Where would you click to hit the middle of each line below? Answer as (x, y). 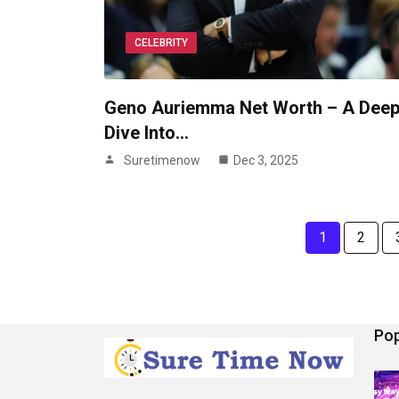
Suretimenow (162, 161)
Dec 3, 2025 (266, 161)
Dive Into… (147, 133)
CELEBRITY (161, 43)
